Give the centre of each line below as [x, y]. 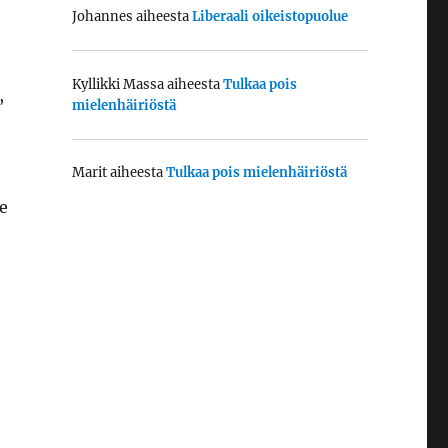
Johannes [102, 17]
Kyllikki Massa [117, 84]
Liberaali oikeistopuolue [269, 17]
